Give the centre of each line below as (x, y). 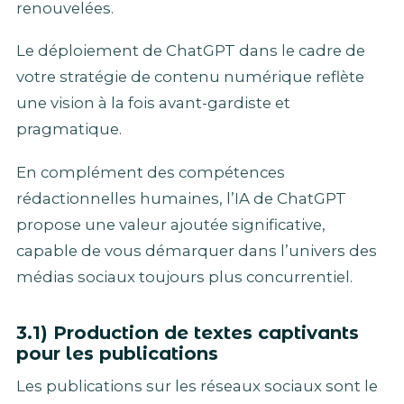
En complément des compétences (151, 172)
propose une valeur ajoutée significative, (171, 224)
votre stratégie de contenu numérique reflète (190, 77)
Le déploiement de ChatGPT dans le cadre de (191, 51)
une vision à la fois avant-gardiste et (153, 103)
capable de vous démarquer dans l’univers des (197, 250)
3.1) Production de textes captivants (188, 332)
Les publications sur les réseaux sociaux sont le (197, 386)
